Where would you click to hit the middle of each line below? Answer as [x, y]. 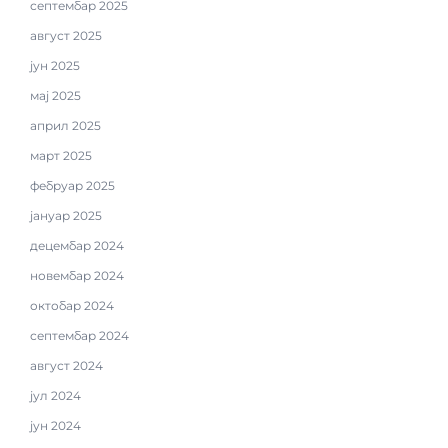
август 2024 [66, 365]
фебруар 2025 [72, 185]
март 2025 [61, 155]
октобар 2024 [72, 305]
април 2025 [65, 125]
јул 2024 [55, 395]
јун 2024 [55, 425]
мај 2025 [55, 95]
